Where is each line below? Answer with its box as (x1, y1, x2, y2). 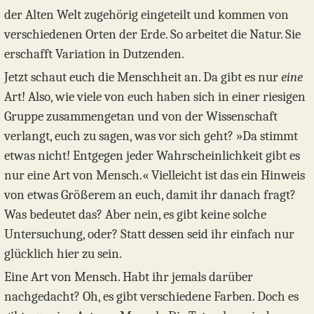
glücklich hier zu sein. (4, 245, 122, 261)
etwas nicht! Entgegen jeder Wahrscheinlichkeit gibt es (4, 147, 300, 163)
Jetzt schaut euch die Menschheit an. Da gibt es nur (4, 69, 281, 85)
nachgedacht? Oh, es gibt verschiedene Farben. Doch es (4, 288, 299, 304)
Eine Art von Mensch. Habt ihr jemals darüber (4, 268, 253, 285)
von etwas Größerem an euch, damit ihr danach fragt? (4, 186, 296, 203)
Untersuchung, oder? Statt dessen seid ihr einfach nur (4, 226, 294, 242)
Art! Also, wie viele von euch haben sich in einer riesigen (4, 88, 306, 104)
